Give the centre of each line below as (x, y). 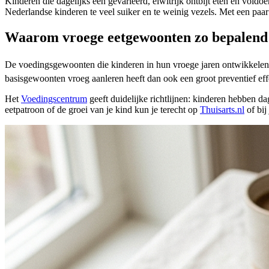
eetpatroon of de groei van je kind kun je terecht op (102, 110)
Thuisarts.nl (222, 110)
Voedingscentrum (54, 99)
